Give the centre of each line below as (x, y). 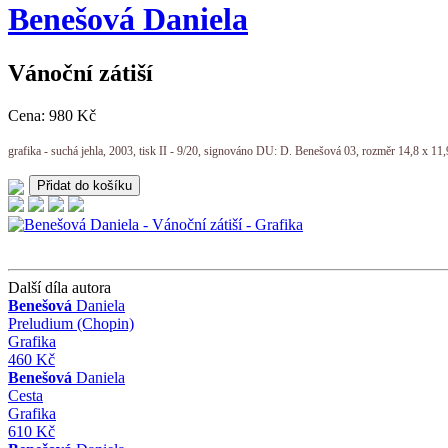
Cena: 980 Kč (52, 115)
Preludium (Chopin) (71, 323)
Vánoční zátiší (80, 72)
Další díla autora (59, 287)
